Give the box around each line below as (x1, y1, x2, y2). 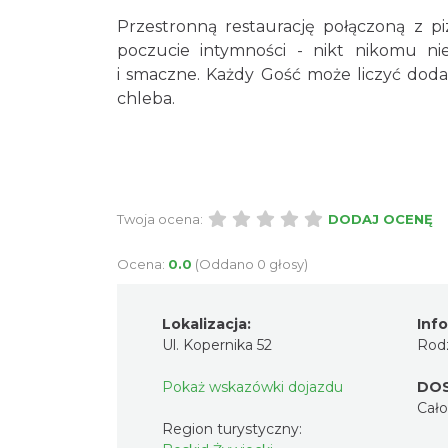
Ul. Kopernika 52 (162, 336, 272, 354)
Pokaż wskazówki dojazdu (162, 378, 343, 396)
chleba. (117, 89, 175, 108)
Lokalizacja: (162, 315, 251, 333)
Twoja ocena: (117, 211, 203, 227)
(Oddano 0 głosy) (195, 256, 308, 272)
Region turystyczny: (162, 420, 306, 438)
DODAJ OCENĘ (328, 211, 433, 227)
